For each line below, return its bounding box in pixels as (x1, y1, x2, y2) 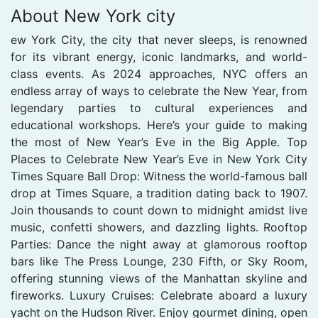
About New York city (11, 5, 175, 26)
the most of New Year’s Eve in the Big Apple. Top (11, 134, 307, 149)
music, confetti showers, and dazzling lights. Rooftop (11, 219, 307, 234)
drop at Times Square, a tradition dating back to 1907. (11, 185, 307, 200)
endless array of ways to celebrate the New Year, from (11, 83, 307, 98)
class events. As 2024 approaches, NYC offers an (11, 66, 307, 81)
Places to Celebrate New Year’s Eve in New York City (11, 151, 307, 166)
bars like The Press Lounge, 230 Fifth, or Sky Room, (11, 253, 307, 268)
